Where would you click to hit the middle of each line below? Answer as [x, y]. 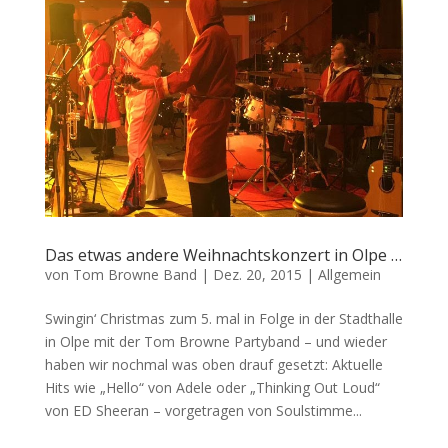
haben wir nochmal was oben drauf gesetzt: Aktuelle [213, 364]
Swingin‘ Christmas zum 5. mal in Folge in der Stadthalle [223, 318]
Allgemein [349, 274]
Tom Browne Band [134, 274]
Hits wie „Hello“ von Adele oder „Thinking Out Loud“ [212, 387]
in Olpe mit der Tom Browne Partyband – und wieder [215, 341]
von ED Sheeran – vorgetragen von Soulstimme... [203, 410]
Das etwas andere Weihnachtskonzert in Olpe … [223, 254]
